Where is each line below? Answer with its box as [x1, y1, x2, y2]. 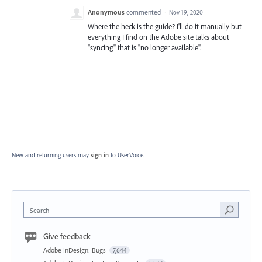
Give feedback [43, 231, 91, 242]
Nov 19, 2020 [169, 8, 203, 17]
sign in [91, 151, 109, 160]
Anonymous [88, 8, 125, 17]
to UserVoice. [111, 151, 144, 160]
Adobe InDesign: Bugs [43, 246, 108, 255]
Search [30, 206, 49, 215]
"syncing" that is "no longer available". [88, 43, 201, 53]
